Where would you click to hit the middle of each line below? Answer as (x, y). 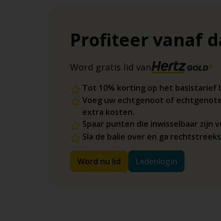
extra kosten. (109, 112)
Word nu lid (99, 161)
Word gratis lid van (110, 67)
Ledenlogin (156, 161)
